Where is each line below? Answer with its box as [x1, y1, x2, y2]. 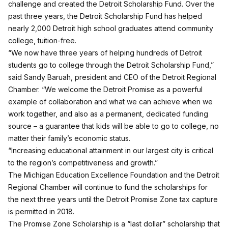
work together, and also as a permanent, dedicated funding [8, 109, 208, 118]
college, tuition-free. [8, 36, 76, 45]
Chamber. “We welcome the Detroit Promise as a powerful [8, 85, 203, 94]
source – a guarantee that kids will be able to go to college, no [8, 122, 219, 130]
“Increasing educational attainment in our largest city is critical [8, 146, 213, 155]
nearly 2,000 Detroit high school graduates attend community [8, 24, 213, 33]
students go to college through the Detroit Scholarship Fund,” [8, 61, 214, 69]
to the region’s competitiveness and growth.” [8, 158, 158, 167]
